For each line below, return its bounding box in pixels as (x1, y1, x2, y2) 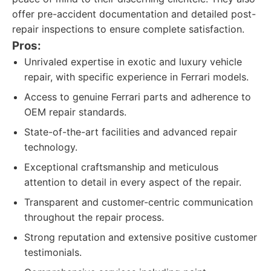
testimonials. (24, 246, 82, 258)
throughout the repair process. (24, 211, 164, 223)
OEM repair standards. (24, 106, 126, 118)
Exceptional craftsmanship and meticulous (24, 161, 218, 173)
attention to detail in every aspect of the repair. (24, 176, 241, 188)
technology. (24, 141, 77, 153)
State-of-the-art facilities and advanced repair (24, 126, 237, 138)
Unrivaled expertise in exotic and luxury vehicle (24, 56, 242, 68)
